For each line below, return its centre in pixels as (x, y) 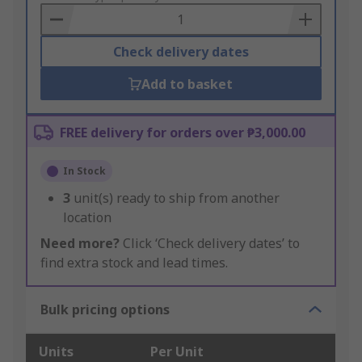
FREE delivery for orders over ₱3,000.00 (183, 133)
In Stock (84, 171)
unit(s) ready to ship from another (177, 198)
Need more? (80, 244)
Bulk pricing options (105, 310)
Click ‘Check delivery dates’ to (210, 244)
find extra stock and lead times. (134, 263)
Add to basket (187, 84)
